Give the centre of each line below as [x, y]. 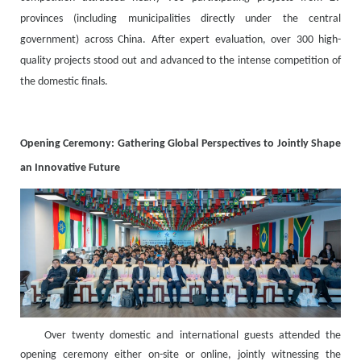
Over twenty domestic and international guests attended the [193, 335]
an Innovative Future [70, 168]
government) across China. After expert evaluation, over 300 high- [180, 40]
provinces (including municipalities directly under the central [180, 19]
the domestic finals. [64, 82]
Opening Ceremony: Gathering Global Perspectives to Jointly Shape [180, 144]
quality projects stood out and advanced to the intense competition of [180, 61]
